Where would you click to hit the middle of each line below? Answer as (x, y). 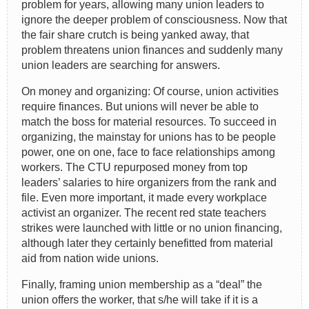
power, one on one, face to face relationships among (148, 152)
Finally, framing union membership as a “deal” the (142, 284)
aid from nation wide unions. (90, 258)
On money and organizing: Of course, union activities (150, 91)
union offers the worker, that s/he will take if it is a (140, 299)
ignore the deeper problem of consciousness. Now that (154, 19)
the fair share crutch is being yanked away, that (135, 34)
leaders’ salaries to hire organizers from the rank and (149, 182)
